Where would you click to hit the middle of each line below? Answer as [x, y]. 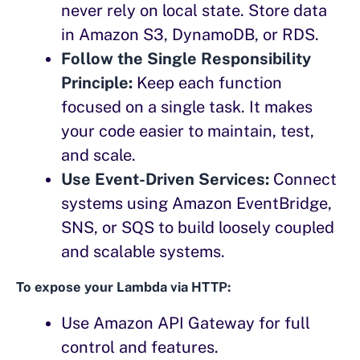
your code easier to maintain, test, [188, 131]
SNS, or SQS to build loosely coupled [198, 228]
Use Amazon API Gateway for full [186, 323]
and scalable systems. [143, 252]
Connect [303, 180]
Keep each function [207, 83]
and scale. [98, 155]
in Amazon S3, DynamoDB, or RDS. [190, 35]
